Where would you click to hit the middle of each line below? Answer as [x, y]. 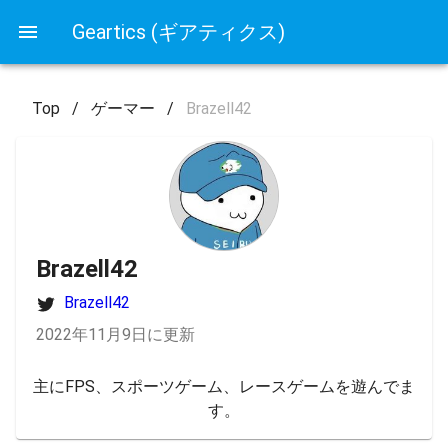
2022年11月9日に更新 [115, 334]
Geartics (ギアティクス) [178, 32]
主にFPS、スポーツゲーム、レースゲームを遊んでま [224, 386]
